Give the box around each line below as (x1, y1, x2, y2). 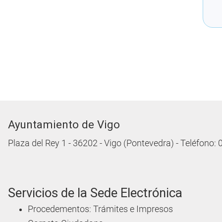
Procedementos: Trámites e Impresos (28, 204, 173, 215)
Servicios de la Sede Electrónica (8, 185, 182, 201)
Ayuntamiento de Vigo (8, 118, 120, 131)
